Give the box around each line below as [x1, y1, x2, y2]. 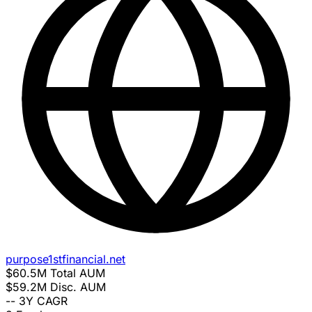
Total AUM [50, 266, 105, 281]
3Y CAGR [19, 294, 68, 309]
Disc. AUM [50, 280, 106, 295]
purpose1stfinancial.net [6, 252, 125, 267]
